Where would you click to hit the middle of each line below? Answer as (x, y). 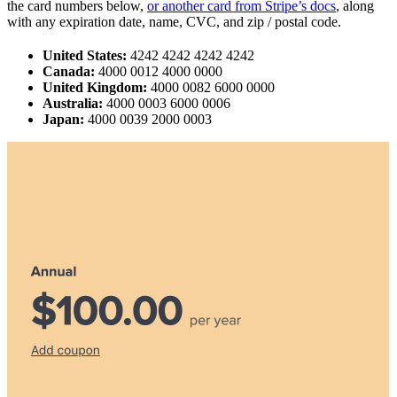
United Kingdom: (95, 87)
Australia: (73, 103)
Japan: (63, 119)
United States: (85, 55)
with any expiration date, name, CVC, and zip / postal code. (174, 21)
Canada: (69, 71)
